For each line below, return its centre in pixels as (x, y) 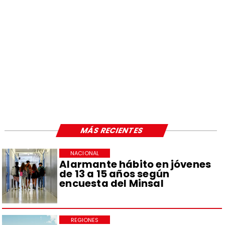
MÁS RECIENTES (112, 131)
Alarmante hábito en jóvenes (135, 164)
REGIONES (85, 220)
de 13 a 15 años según (115, 174)
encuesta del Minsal (111, 184)
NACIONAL (85, 153)
